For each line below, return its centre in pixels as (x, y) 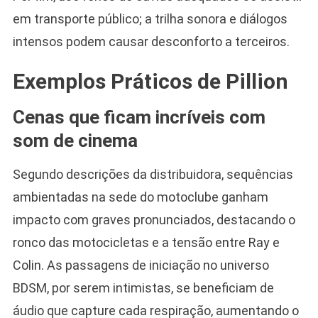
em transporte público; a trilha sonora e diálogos (150, 18)
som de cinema (75, 140)
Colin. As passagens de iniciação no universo (141, 265)
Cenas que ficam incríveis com (139, 117)
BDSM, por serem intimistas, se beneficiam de (143, 287)
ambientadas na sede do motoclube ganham (140, 197)
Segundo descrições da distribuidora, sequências (153, 174)
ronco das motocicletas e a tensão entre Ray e (146, 242)
